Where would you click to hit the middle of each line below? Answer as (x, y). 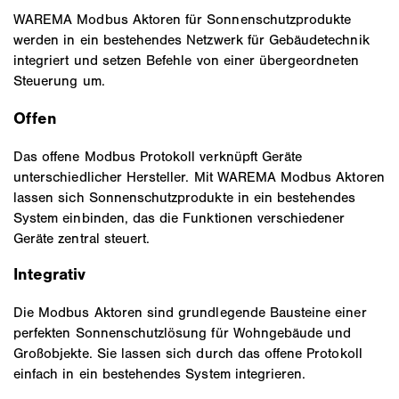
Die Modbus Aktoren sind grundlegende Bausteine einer (190, 312)
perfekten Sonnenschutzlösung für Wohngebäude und (183, 333)
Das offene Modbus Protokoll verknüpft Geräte (158, 156)
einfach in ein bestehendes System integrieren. (160, 374)
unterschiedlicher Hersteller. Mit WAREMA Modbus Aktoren (199, 176)
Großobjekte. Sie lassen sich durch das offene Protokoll (188, 353)
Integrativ (50, 275)
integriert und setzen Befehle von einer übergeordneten (186, 60)
